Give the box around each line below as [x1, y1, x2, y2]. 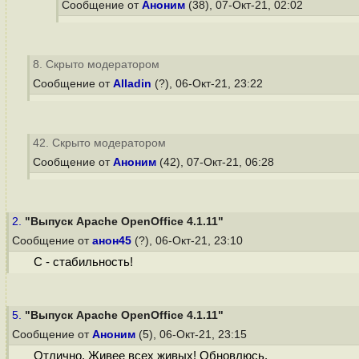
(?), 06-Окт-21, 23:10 [131, 235, 246, 247]
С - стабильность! [33, 256, 133, 269]
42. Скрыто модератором [33, 137, 166, 149]
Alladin [113, 78, 151, 90]
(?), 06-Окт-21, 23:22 [151, 78, 266, 90]
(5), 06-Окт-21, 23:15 [135, 329, 250, 341]
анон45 [92, 235, 131, 247]
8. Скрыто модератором [33, 58, 159, 71]
